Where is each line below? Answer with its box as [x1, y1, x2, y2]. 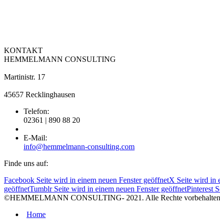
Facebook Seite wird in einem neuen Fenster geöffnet [4, 175, 169, 184]
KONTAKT [4, 46, 43, 55]
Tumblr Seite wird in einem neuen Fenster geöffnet [29, 184, 187, 193]
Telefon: [24, 107, 49, 115]
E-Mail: [24, 133, 47, 142]
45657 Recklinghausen [4, 90, 75, 99]
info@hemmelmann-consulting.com [24, 142, 135, 151]
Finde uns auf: [4, 159, 48, 167]
